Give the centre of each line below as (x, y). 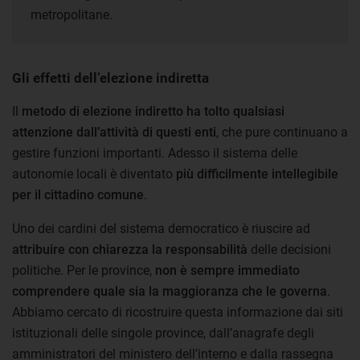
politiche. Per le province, (82, 270)
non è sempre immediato (226, 270)
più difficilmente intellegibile (257, 174)
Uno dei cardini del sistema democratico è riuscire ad (161, 229)
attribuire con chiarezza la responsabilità (130, 250)
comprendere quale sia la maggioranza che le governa (170, 291)
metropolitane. (72, 15)
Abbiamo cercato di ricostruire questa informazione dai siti (178, 312)
